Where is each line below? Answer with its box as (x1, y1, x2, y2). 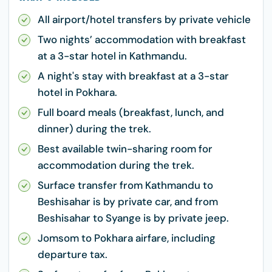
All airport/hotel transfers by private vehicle (38, 13, 251, 26)
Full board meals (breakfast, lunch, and (38, 106, 224, 119)
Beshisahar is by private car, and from (38, 195, 218, 208)
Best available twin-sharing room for (38, 142, 212, 155)
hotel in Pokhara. (38, 86, 117, 99)
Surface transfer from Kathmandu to (38, 178, 213, 192)
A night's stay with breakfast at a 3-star (38, 69, 229, 83)
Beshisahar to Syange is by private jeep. (38, 211, 229, 225)
